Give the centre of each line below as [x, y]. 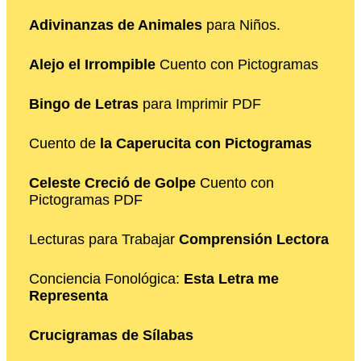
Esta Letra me [231, 279]
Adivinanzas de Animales [116, 25]
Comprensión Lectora [254, 240]
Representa [68, 296]
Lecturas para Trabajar [104, 240]
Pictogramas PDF [86, 200]
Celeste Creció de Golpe [112, 183]
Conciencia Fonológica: [106, 279]
